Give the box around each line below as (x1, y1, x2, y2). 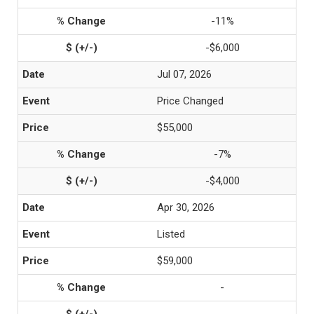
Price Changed (157, 95, 224, 107)
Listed (157, 228, 185, 240)
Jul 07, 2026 (157, 68, 212, 81)
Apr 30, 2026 (157, 201, 214, 214)
